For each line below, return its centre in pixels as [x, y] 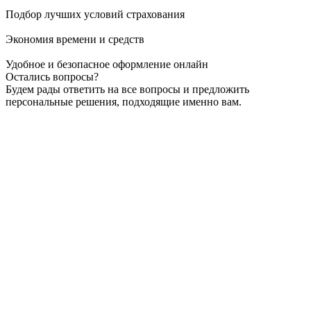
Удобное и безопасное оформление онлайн [107, 64]
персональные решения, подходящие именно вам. [124, 101]
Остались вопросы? [52, 76]
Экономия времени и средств [75, 39]
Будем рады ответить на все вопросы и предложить [127, 89]
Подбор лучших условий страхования [95, 14]
